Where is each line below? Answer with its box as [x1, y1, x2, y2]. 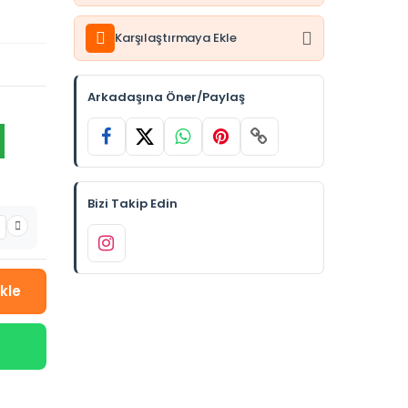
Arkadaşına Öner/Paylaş [87, 87, 245, 106]
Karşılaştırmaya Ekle [114, 29, 237, 47]
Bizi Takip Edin [87, 194, 178, 212]
